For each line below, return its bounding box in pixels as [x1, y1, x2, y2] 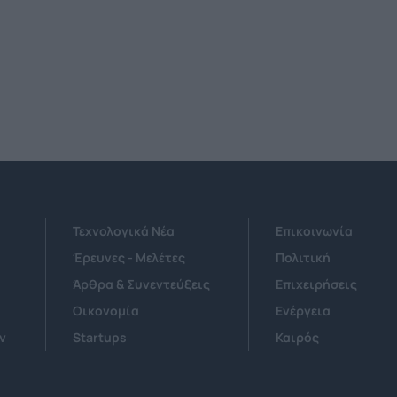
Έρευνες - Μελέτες [72, 249, 185, 267]
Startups [72, 329, 127, 346]
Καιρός [275, 329, 319, 346]
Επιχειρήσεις [275, 276, 357, 293]
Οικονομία [72, 302, 139, 320]
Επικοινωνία [275, 222, 353, 240]
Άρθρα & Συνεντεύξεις [72, 276, 210, 293]
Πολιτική [275, 249, 331, 267]
